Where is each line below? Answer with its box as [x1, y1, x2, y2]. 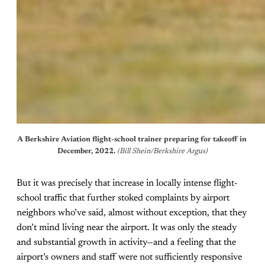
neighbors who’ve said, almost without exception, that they [17, 208, 247, 218]
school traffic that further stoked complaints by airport [17, 193, 230, 203]
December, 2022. [57, 148, 117, 156]
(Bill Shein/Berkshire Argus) [117, 148, 208, 156]
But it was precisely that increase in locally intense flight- [17, 179, 238, 189]
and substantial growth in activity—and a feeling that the [17, 238, 236, 248]
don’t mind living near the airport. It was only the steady [17, 223, 237, 233]
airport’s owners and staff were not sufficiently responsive [17, 253, 242, 263]
